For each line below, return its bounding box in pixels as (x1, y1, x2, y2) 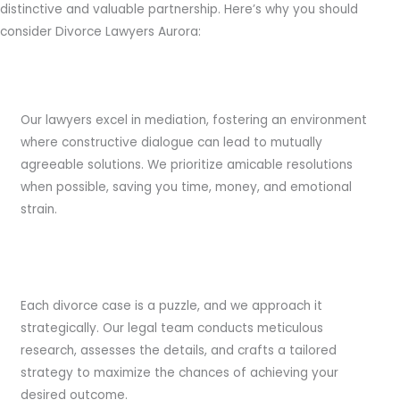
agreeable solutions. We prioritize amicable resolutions (21, 155, 354, 173)
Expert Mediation (21, 79, 123, 97)
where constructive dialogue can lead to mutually (21, 133, 323, 151)
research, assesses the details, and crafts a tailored (21, 341, 337, 359)
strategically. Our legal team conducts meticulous (21, 319, 324, 337)
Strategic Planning (21, 265, 131, 283)
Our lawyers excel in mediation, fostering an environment (21, 111, 368, 129)
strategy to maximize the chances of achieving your (21, 363, 339, 381)
